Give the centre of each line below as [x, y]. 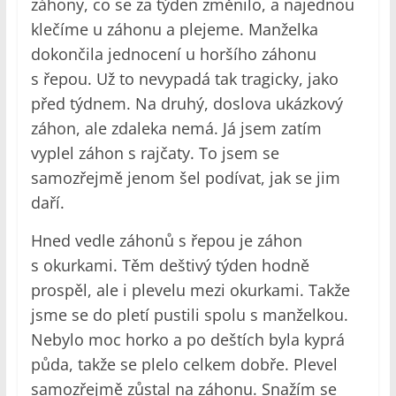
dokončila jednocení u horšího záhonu [173, 54]
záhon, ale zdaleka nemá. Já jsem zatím [176, 129]
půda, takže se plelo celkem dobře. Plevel [184, 365]
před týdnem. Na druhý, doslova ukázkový [187, 104]
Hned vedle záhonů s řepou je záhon [166, 241]
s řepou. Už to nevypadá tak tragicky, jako [184, 79]
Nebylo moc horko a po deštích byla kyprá [187, 340]
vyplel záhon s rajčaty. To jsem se [155, 153]
